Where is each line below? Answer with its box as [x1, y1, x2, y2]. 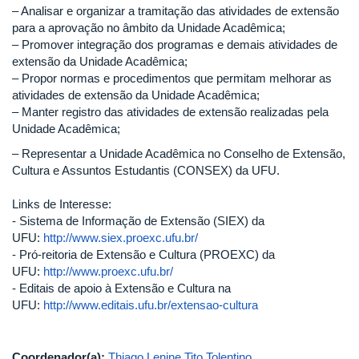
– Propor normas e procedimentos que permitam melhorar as [12, 71, 332, 85]
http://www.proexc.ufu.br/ [43, 264, 173, 279]
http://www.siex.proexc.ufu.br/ [43, 231, 198, 245]
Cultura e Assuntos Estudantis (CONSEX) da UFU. [12, 163, 280, 178]
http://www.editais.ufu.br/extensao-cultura [43, 298, 258, 313]
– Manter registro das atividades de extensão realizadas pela [12, 104, 329, 119]
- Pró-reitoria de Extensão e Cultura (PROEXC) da [12, 248, 275, 262]
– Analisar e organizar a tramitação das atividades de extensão [12, 3, 339, 18]
